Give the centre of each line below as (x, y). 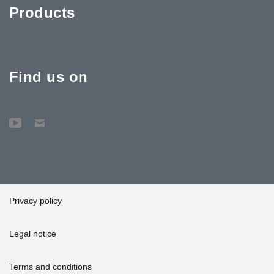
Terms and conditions (50, 266)
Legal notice (33, 233)
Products (42, 12)
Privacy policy (35, 200)
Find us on (49, 76)
